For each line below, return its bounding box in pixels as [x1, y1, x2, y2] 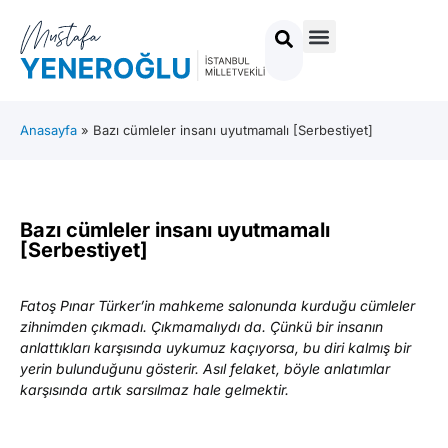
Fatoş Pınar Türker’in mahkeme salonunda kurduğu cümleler [20, 297, 415, 315]
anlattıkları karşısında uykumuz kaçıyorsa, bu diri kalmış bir [20, 339, 411, 357]
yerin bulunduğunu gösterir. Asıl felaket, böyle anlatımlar [20, 360, 390, 378]
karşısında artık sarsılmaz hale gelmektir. [20, 381, 289, 399]
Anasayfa [20, 121, 77, 138]
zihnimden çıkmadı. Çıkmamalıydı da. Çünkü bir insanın [20, 318, 383, 336]
